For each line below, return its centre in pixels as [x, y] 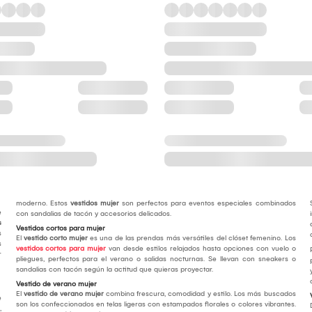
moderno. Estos [43, 204]
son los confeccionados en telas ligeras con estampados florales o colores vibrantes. [156, 305]
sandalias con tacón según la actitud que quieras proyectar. [114, 270]
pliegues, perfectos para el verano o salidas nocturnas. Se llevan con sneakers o [156, 259]
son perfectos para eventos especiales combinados [207, 204]
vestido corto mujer [55, 239]
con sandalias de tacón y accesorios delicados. [93, 214]
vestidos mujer [94, 204]
